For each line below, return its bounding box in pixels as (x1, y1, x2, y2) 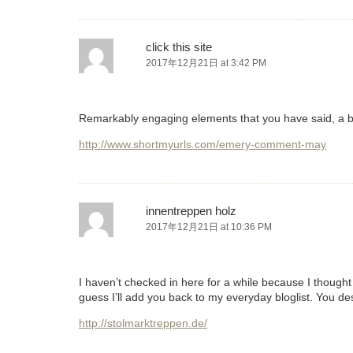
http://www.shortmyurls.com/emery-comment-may (79, 138, 326, 151)
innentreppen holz (146, 204, 236, 218)
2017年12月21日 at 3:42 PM (146, 58, 266, 69)
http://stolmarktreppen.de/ (79, 317, 207, 330)
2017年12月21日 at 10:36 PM (146, 221, 272, 233)
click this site (146, 40, 212, 54)
